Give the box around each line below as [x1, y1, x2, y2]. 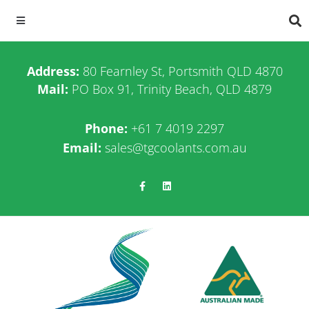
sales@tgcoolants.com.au [104, 139, 247, 156]
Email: [62, 139, 101, 156]
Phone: [85, 119, 128, 137]
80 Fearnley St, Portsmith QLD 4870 [79, 63, 283, 79]
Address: [26, 63, 79, 79]
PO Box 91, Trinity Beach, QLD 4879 [72, 81, 272, 97]
